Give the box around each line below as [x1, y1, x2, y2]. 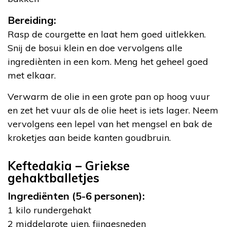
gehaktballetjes [8, 170, 99, 185]
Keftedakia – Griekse [8, 158, 130, 173]
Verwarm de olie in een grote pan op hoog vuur [8, 90, 210, 102]
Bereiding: [8, 13, 56, 26]
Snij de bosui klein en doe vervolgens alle [8, 42, 182, 54]
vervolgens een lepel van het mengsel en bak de [8, 118, 212, 130]
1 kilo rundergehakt [8, 204, 91, 216]
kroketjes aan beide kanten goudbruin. [8, 131, 171, 143]
